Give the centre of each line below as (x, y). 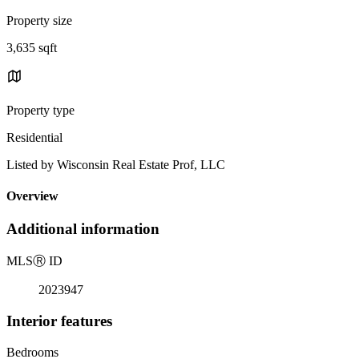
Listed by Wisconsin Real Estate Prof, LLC (116, 164)
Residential (34, 137)
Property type (40, 110)
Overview (32, 196)
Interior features (59, 321)
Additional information (83, 229)
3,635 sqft (32, 47)
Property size (39, 20)
